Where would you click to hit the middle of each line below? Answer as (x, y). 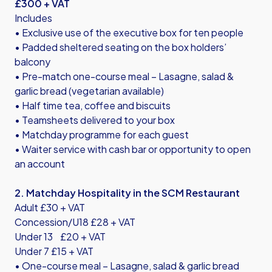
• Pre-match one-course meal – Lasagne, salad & (124, 76)
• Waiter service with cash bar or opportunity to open (133, 149)
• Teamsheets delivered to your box (95, 120)
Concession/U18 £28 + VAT (75, 222)
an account (40, 164)
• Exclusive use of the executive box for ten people (130, 32)
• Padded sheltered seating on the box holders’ (121, 47)
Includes (33, 18)
